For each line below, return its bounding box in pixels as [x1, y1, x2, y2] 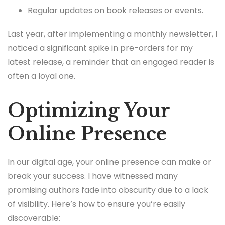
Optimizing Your [8, 99, 170, 122]
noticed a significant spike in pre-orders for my [8, 42, 193, 54]
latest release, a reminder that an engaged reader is [8, 56, 214, 68]
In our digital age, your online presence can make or [8, 156, 211, 168]
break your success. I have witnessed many [8, 170, 178, 182]
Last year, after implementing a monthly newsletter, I [8, 28, 217, 40]
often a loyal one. [8, 70, 75, 82]
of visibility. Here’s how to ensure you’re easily [8, 198, 185, 210]
